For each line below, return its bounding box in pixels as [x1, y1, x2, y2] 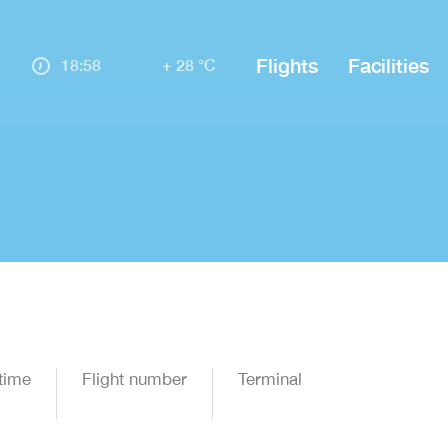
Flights [256, 53, 318, 77]
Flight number [82, 369, 187, 389]
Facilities [347, 53, 429, 77]
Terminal [238, 369, 302, 389]
